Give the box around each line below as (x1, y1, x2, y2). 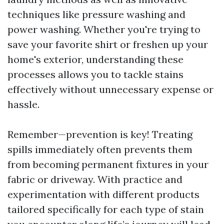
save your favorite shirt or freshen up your (7, 38, 208, 50)
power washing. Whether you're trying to (7, 23, 200, 35)
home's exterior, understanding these (7, 53, 183, 65)
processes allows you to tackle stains (7, 68, 183, 80)
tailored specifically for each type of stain (7, 203, 204, 215)
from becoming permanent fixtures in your (7, 158, 208, 170)
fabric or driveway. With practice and (7, 173, 182, 185)
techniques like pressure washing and (7, 8, 185, 20)
